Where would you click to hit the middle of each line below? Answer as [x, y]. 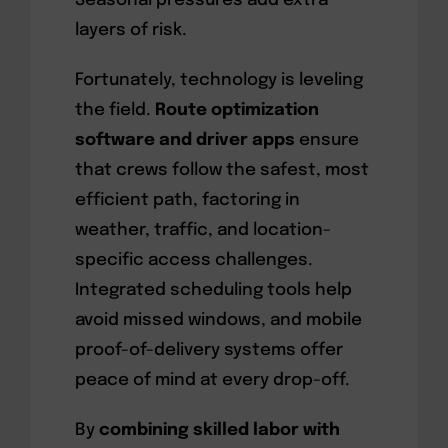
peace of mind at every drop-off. [212, 380]
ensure [326, 140]
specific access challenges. [193, 260]
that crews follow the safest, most [221, 170]
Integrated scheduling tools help [213, 290]
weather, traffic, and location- [202, 230]
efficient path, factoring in [187, 200]
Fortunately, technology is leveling [218, 80]
